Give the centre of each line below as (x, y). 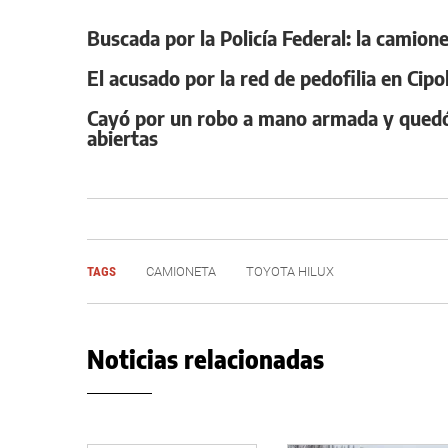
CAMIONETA (181, 271)
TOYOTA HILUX (290, 271)
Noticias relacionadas (205, 359)
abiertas (122, 137)
